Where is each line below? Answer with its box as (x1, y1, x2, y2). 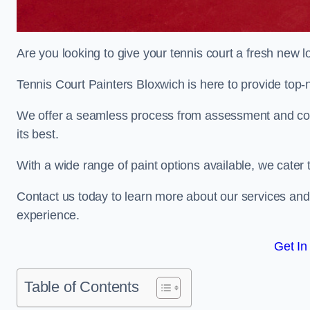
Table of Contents (24, 278, 139, 295)
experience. (17, 208, 80, 222)
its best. (17, 127, 59, 141)
